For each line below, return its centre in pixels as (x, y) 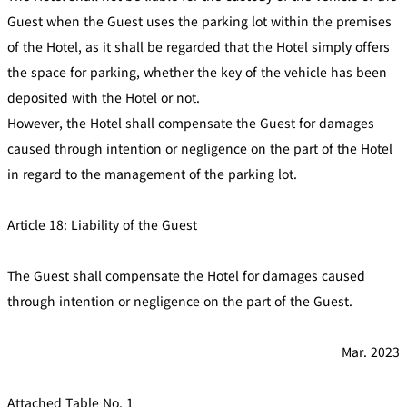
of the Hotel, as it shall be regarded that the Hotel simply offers (199, 46)
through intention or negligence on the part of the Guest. (180, 300)
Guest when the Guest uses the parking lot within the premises (199, 20)
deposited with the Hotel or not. (104, 97)
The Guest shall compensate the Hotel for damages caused (186, 275)
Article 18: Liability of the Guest (102, 224)
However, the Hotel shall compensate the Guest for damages (191, 122)
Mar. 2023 (371, 351)
